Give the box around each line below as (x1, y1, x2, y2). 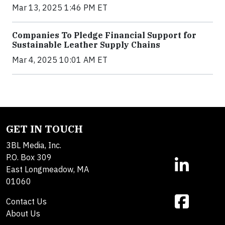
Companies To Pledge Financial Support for (12, 30, 196, 40)
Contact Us (6, 196, 47, 206)
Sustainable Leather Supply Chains (12, 40, 160, 50)
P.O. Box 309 (6, 152, 52, 162)
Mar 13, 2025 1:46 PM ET (12, 3, 107, 13)
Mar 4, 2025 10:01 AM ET (12, 55, 107, 65)
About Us (6, 208, 40, 218)
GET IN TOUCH (6, 122, 83, 136)
